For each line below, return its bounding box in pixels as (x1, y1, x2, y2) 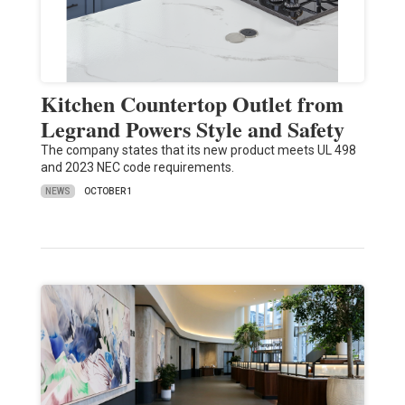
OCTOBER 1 (83, 186, 133, 197)
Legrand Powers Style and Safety (40, 113, 344, 146)
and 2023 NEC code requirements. (40, 160, 234, 175)
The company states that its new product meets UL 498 (40, 143, 356, 158)
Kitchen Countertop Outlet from (40, 88, 344, 120)
